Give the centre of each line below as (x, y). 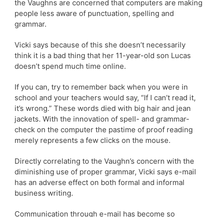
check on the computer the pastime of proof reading (104, 129)
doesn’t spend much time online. (70, 66)
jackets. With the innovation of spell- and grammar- (102, 119)
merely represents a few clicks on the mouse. (93, 140)
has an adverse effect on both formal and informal (100, 182)
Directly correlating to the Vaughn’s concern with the (104, 161)
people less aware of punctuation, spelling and (94, 13)
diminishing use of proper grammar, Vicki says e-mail (105, 171)
